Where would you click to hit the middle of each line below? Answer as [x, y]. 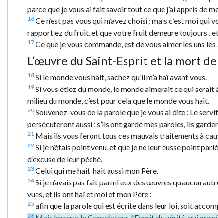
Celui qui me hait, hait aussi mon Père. [96, 171]
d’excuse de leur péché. [65, 159]
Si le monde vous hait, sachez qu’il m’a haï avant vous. [120, 77]
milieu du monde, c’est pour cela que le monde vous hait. [118, 101]
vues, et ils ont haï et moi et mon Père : [89, 194]
